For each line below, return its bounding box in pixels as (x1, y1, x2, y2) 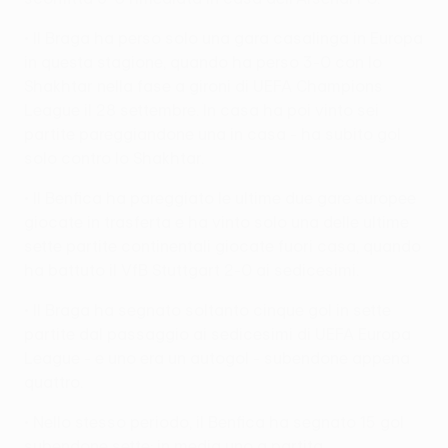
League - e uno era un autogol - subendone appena (24, 348, 410, 367)
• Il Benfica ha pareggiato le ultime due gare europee (24, 188, 416, 207)
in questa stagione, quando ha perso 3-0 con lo (24, 52, 382, 71)
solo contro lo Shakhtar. (24, 148, 204, 167)
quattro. (24, 372, 83, 391)
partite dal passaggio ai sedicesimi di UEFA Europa (24, 324, 411, 343)
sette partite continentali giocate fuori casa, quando (24, 236, 421, 255)
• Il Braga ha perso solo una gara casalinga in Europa (24, 28, 423, 47)
